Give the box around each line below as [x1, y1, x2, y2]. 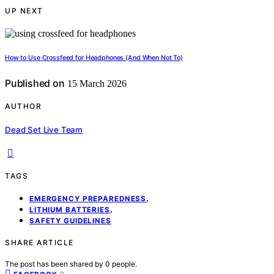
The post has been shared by [5, 259, 105, 268]
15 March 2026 [64, 78, 127, 89]
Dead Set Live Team [5, 124, 83, 135]
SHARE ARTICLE [5, 237, 74, 247]
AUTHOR [5, 102, 42, 111]
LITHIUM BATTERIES [29, 205, 110, 214]
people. [112, 259, 137, 268]
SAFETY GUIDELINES [29, 216, 111, 225]
